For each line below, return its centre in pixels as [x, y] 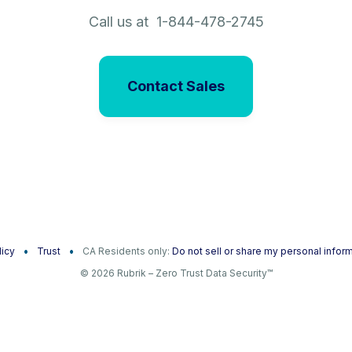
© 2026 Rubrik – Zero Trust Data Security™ [176, 273]
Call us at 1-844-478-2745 [176, 22]
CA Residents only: [127, 251]
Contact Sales [176, 86]
